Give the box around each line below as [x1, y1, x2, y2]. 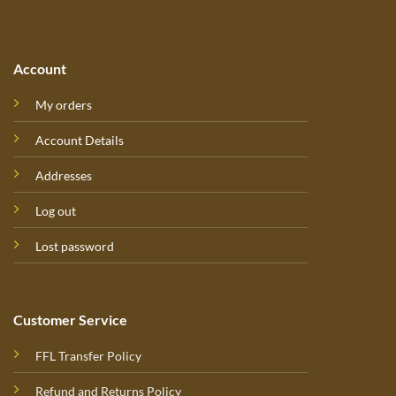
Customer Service [13, 310, 127, 328]
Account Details [35, 132, 124, 148]
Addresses [35, 167, 92, 183]
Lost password [35, 238, 114, 254]
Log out [35, 202, 76, 218]
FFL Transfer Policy [35, 347, 141, 363]
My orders [35, 96, 92, 112]
